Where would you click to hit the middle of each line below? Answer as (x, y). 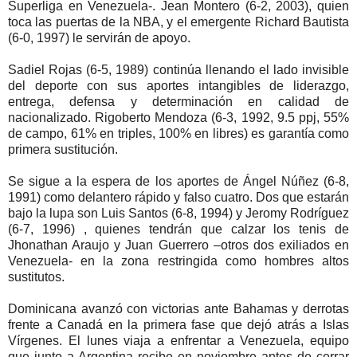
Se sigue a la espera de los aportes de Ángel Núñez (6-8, (178, 181)
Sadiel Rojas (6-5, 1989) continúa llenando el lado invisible (178, 69)
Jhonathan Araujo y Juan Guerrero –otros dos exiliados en (178, 245)
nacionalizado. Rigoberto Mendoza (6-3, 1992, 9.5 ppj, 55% (178, 117)
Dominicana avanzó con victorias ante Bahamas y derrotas (178, 308)
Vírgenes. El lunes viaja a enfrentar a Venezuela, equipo (178, 340)
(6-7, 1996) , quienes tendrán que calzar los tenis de (178, 229)
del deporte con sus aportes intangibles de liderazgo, (178, 85)
